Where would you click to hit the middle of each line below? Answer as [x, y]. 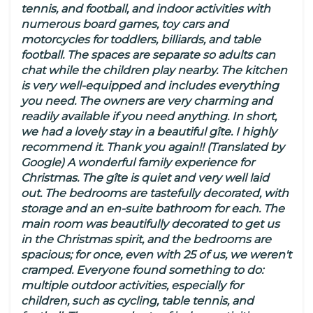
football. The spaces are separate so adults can [148, 55]
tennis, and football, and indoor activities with [146, 9]
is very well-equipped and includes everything [150, 86]
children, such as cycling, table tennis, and [137, 301]
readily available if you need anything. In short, [149, 117]
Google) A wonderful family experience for [138, 163]
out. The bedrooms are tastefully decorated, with [155, 194]
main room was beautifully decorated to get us [150, 224]
